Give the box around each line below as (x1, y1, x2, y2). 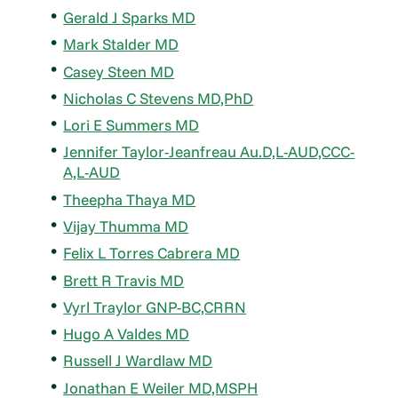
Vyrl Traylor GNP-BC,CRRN (63, 297, 247, 316)
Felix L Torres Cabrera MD (63, 243, 241, 263)
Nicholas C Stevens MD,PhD (63, 88, 254, 107)
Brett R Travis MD (63, 270, 185, 290)
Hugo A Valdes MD (63, 324, 190, 344)
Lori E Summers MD (63, 115, 200, 135)
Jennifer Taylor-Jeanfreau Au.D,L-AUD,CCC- (63, 142, 355, 162)
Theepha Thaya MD (63, 189, 196, 209)
